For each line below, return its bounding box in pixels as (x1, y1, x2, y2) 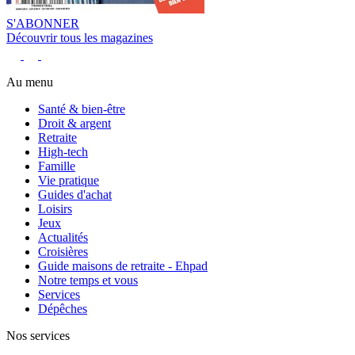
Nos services (6, 328, 70, 342)
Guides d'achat (38, 187, 112, 201)
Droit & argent (38, 116, 111, 130)
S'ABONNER (6, 16, 79, 30)
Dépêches (38, 301, 87, 315)
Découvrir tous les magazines (6, 30, 153, 44)
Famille (38, 158, 75, 173)
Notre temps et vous (38, 273, 138, 287)
